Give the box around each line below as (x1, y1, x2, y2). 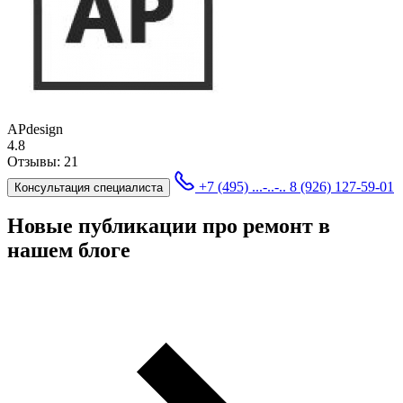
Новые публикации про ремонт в (7, 214, 330, 238)
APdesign (7, 121, 63, 137)
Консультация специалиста (14, 180, 163, 194)
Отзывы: (7, 153, 64, 169)
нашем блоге (7, 238, 130, 263)
